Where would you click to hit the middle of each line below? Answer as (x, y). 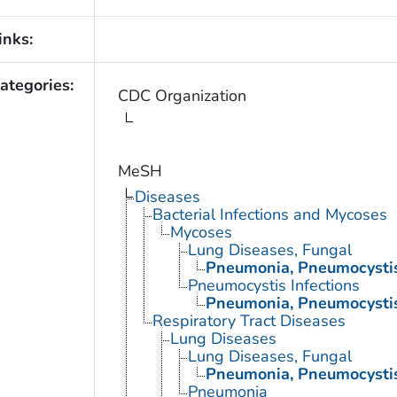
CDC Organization (182, 96)
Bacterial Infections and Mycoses (269, 215)
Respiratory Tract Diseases (249, 321)
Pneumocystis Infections (273, 286)
